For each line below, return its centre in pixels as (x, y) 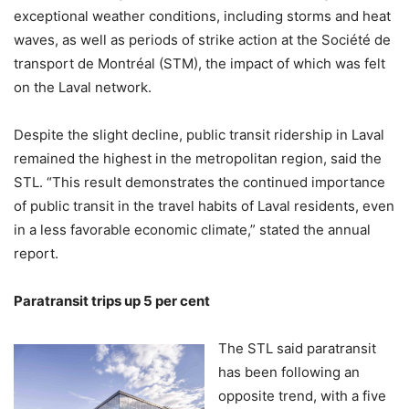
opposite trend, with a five (302, 396)
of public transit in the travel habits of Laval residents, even (204, 206)
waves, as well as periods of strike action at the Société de (202, 40)
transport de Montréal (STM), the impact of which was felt (199, 63)
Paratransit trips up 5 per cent (112, 301)
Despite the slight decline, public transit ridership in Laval (199, 135)
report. (36, 253)
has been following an (289, 372)
